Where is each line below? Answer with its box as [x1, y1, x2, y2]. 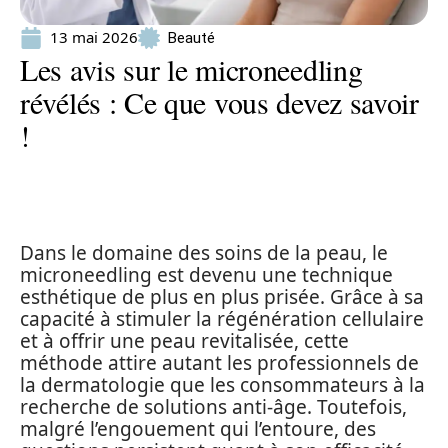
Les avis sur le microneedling [20, 49, 363, 89]
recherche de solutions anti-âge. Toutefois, [20, 394, 407, 420]
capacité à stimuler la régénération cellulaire [20, 306, 424, 332]
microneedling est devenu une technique [20, 262, 393, 288]
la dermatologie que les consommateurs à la [20, 372, 425, 398]
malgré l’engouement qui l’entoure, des [20, 416, 376, 442]
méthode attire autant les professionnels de [20, 350, 419, 376]
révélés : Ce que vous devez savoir [20, 82, 419, 122]
